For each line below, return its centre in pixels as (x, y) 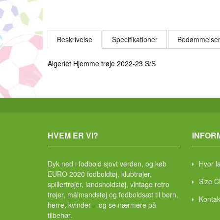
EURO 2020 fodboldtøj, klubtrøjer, (100, 174)
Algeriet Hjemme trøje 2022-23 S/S (102, 63)
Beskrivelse (75, 39)
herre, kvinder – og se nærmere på (102, 205)
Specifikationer (135, 39)
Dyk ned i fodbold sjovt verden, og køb (107, 164)
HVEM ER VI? (73, 135)
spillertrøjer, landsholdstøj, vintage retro (109, 184)
